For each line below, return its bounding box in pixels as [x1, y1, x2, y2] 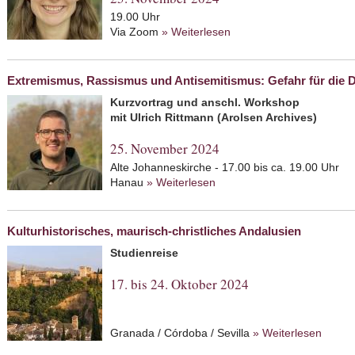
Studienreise [110, 246, 178, 259]
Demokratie [216, 191, 273, 204]
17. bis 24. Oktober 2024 [110, 275, 249, 293]
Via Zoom [110, 25, 162, 38]
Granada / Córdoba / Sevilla [110, 326, 253, 339]
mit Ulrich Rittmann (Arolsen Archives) [110, 111, 317, 124]
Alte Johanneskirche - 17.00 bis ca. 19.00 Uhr [110, 161, 339, 174]
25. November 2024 [110, 139, 219, 158]
